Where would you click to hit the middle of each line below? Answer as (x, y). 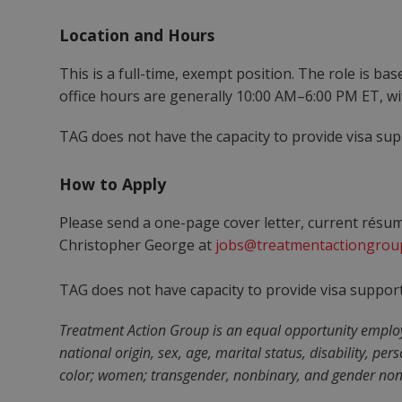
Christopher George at (138, 245)
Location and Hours (137, 35)
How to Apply (113, 184)
